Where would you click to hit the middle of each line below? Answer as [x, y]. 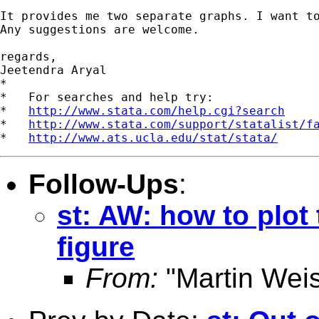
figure [96, 246]
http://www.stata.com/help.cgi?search [157, 110]
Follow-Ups [104, 184]
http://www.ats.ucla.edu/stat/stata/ [153, 137]
